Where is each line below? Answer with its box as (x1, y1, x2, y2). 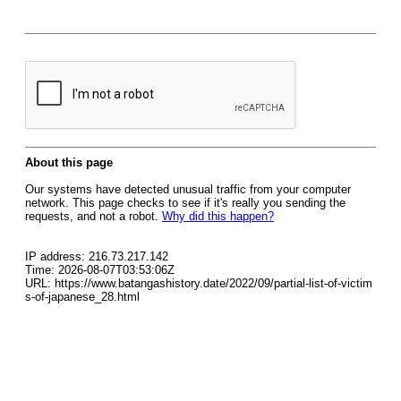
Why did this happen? (162, 209, 274, 223)
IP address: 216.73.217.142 (25, 250, 168, 263)
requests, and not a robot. (25, 209, 162, 223)
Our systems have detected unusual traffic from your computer (25, 183, 351, 196)
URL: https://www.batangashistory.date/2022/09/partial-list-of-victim (25, 277, 372, 290)
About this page (25, 156, 113, 169)
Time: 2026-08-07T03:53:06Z (25, 263, 175, 277)
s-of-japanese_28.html (25, 290, 140, 303)
